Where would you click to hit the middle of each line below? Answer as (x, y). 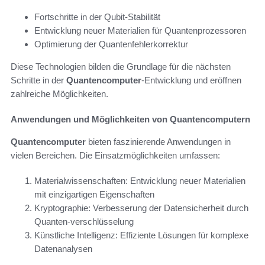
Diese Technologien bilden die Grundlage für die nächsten (121, 66)
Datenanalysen (63, 248)
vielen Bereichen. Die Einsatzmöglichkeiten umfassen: (115, 155)
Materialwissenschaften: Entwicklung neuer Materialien (140, 180)
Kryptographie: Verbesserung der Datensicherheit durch (141, 208)
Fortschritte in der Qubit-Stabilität (97, 17)
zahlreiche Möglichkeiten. (59, 93)
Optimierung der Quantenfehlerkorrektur (111, 44)
